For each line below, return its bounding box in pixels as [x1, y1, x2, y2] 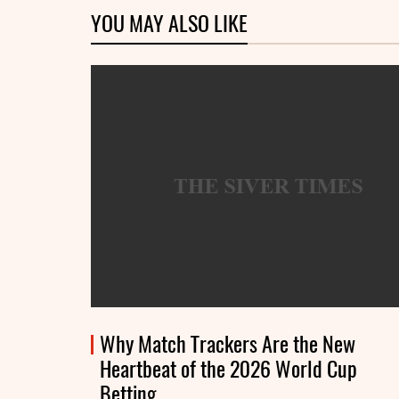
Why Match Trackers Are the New [100, 330, 355, 358]
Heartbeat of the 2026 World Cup [100, 354, 357, 383]
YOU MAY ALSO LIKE [91, 9, 248, 37]
